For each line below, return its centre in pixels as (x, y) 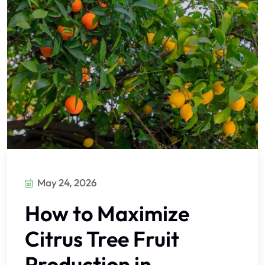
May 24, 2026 (67, 182)
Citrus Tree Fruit (102, 238)
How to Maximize (107, 213)
